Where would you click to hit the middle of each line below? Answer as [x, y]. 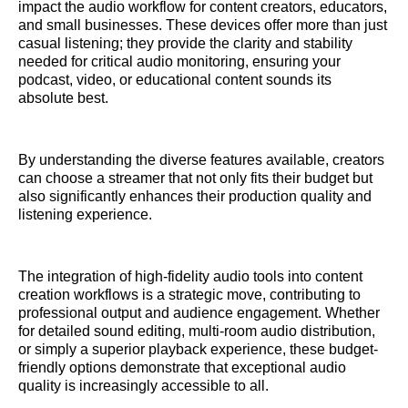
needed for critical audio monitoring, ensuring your [179, 62]
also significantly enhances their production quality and [195, 197]
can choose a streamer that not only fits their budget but [195, 178]
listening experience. [85, 215]
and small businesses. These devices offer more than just [203, 25]
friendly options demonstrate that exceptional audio [182, 368]
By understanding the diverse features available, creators [201, 160]
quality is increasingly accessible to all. [143, 386]
